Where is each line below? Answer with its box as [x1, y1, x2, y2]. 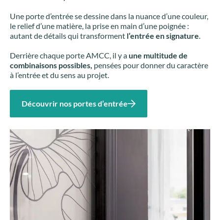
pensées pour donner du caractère [92, 60, 208, 70]
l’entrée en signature [127, 30, 199, 40]
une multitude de [129, 50, 188, 60]
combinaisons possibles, [10, 60, 92, 70]
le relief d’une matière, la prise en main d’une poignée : [10, 21, 189, 30]
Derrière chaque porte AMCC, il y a [10, 50, 129, 60]
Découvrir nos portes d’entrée [22, 98, 128, 108]
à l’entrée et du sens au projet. [10, 70, 109, 80]
